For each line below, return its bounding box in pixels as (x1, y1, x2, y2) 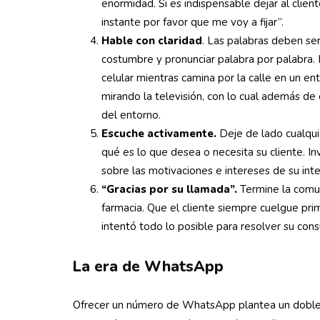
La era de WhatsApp (73, 256, 224, 276)
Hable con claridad (101, 34, 202, 48)
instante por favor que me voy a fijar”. (101, 15, 284, 29)
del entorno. (101, 108, 161, 122)
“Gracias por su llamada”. (101, 182, 237, 196)
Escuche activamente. (101, 126, 216, 141)
